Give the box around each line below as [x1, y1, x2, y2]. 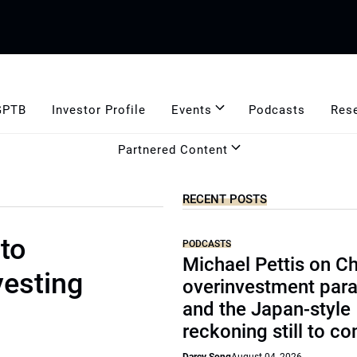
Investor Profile [51, 102, 146, 117]
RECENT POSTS [182, 192, 268, 206]
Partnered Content [118, 142, 228, 157]
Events [171, 102, 212, 117]
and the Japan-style [182, 298, 351, 320]
